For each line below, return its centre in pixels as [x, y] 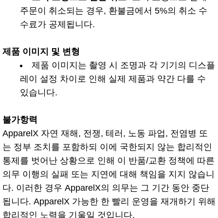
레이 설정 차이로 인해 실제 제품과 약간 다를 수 [113, 79]
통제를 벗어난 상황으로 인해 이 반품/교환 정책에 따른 [109, 160]
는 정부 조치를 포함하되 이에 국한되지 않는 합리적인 [107, 147]
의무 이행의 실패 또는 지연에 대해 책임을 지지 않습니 [109, 174]
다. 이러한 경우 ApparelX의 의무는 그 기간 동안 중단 [106, 188]
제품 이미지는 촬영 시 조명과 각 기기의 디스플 [123, 65]
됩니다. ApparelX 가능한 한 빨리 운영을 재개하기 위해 [109, 201]
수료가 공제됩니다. [57, 24]
